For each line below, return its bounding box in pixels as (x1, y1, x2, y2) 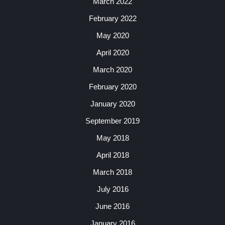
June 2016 (95, 202, 130, 210)
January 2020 (90, 99, 135, 108)
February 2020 (88, 82, 137, 91)
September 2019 (85, 117, 140, 125)
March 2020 (93, 65, 132, 74)
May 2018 (96, 134, 129, 142)
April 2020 (96, 48, 129, 57)
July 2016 (96, 185, 129, 193)
